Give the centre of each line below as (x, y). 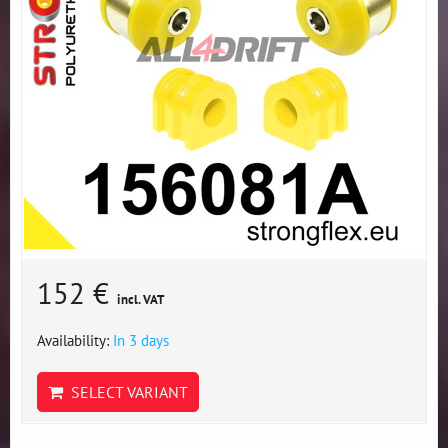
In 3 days (141, 340)
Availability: (75, 340)
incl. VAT (140, 299)
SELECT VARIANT (125, 392)
